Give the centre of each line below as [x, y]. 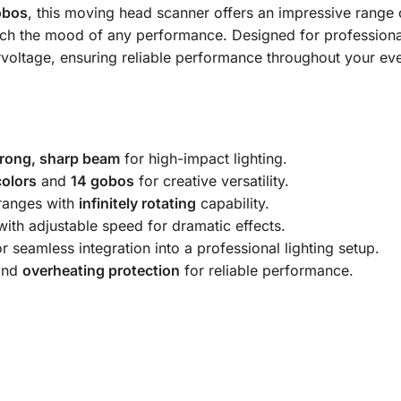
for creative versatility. [211, 180]
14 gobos [102, 180]
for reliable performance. [266, 270]
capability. [232, 203]
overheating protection [101, 270]
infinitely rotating [137, 203]
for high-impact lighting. [203, 158]
